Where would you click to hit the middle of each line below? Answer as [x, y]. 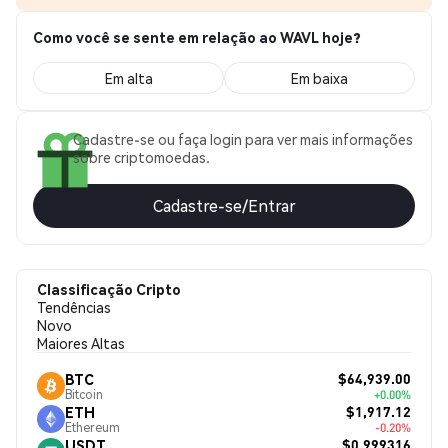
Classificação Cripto [109, 289]
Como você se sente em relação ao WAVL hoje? [197, 37]
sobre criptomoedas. [141, 157]
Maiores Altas [81, 343]
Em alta [128, 78]
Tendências [74, 307]
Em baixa [319, 78]
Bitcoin [84, 394]
